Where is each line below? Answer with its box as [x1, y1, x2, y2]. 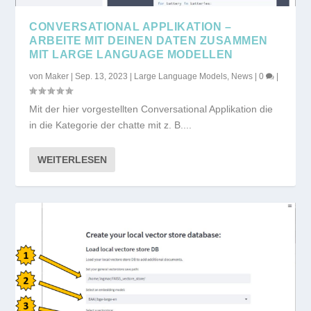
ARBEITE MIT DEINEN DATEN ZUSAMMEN [29, 34, 268, 47]
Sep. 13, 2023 [75, 71, 128, 81]
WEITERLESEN [37, 153, 108, 165]
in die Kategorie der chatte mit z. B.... [29, 119, 192, 131]
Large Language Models [134, 71, 228, 81]
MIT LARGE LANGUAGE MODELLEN [29, 48, 233, 60]
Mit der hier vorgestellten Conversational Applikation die [29, 103, 274, 115]
